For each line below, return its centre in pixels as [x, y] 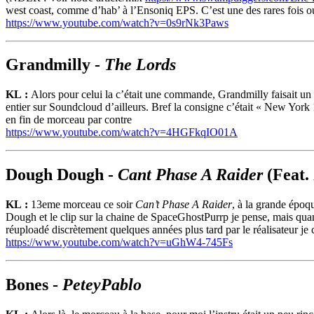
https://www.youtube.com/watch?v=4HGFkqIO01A [122, 132]
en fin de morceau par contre [69, 120]
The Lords [140, 65]
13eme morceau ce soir [83, 205]
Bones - [34, 285]
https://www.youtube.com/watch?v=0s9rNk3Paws [117, 22]
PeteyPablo [102, 285]
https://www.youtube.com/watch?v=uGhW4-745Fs [119, 243]
